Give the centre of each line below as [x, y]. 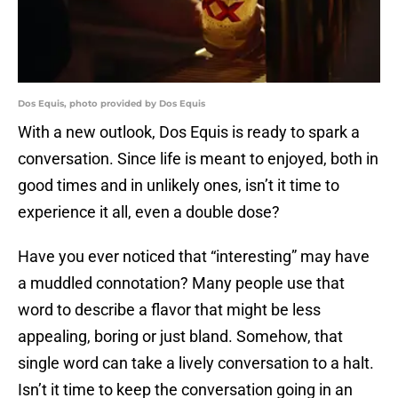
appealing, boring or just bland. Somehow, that [180, 337]
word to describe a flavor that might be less [169, 310]
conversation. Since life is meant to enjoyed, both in [198, 159]
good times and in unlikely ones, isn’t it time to [179, 186]
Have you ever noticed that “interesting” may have [194, 257]
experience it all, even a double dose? [149, 212]
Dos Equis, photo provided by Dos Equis [111, 104]
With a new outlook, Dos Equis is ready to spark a [189, 132]
